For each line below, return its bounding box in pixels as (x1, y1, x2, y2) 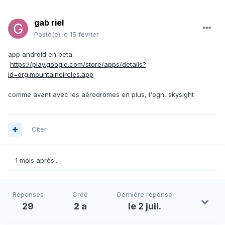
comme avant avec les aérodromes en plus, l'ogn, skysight (8, 90, 194, 99)
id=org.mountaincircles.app (8, 70, 93, 79)
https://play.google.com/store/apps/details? (10, 60, 146, 69)
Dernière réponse (117, 190, 173, 199)
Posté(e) (34, 30, 62, 39)
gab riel (34, 18, 64, 28)
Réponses (12, 190, 44, 199)
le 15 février (62, 30, 99, 39)
